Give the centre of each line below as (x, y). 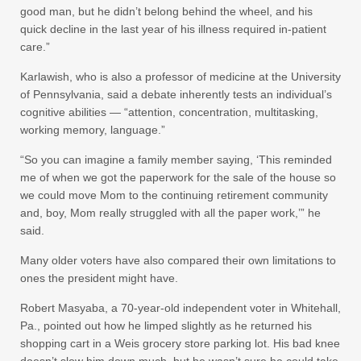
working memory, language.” (93, 129)
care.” (35, 46)
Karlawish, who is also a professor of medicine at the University (180, 76)
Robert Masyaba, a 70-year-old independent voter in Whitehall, (180, 307)
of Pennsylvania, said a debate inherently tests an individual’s (176, 94)
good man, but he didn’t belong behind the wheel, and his (166, 11)
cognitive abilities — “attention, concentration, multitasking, (169, 112)
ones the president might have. (99, 278)
